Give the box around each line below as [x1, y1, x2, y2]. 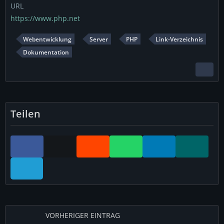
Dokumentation [23, 48, 69, 56]
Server [89, 35, 108, 43]
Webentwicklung [23, 35, 71, 43]
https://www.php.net [10, 13, 80, 23]
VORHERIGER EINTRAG [45, 210, 120, 220]
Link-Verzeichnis [155, 35, 203, 43]
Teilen [10, 107, 40, 120]
